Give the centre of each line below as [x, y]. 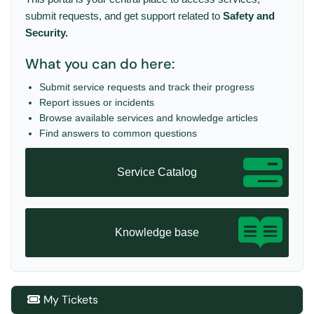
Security [45, 32]
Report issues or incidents [97, 102]
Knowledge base [157, 232]
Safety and [249, 15]
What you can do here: [100, 63]
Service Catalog [157, 172]
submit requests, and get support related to [124, 15]
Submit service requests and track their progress [147, 87]
